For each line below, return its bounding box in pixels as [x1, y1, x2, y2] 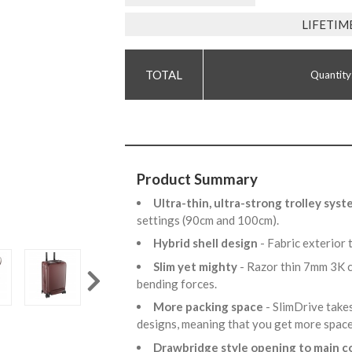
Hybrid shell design [153, 236, 260, 251]
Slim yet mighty [153, 258, 240, 273]
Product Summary [137, 170, 258, 189]
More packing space [153, 299, 266, 314]
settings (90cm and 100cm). [137, 212, 284, 227]
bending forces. [137, 276, 222, 291]
